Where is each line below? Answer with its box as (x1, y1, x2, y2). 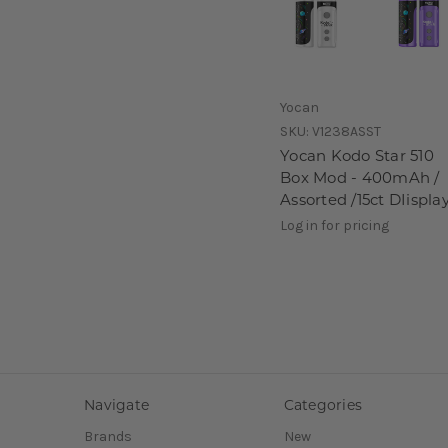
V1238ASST (312, 122, 381, 140)
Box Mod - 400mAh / (280, 167, 440, 187)
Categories (283, 395, 362, 414)
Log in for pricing (280, 216, 389, 234)
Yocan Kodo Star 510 (280, 145, 434, 165)
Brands (84, 428, 132, 446)
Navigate (84, 395, 149, 414)
